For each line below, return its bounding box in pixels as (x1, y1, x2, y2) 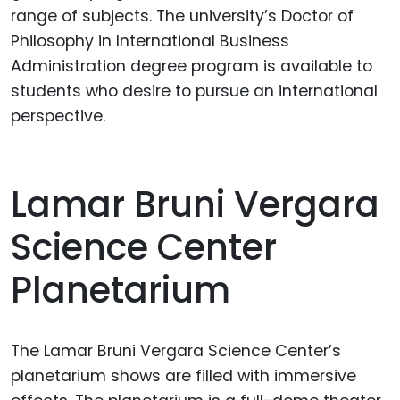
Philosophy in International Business (11, 30, 289, 53)
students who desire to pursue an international (11, 80, 378, 103)
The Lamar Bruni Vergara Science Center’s (11, 339, 341, 362)
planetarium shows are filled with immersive (11, 364, 356, 387)
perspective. (11, 105, 105, 128)
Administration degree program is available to (11, 55, 372, 78)
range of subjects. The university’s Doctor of (11, 5, 354, 28)
